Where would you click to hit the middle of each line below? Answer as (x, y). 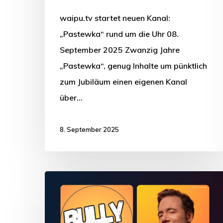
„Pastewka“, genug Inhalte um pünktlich (133, 65)
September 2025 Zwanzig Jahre (120, 50)
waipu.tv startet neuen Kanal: (115, 18)
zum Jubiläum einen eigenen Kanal (123, 81)
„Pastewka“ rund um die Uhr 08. (119, 34)
